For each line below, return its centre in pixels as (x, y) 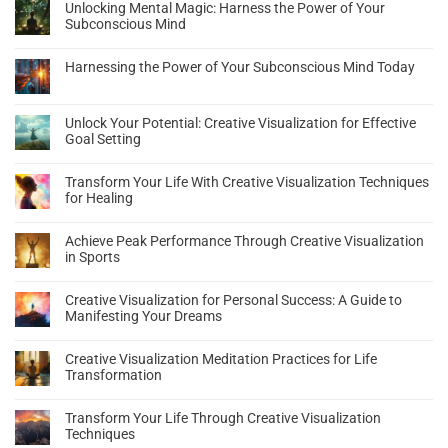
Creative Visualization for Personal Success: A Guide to (233, 299)
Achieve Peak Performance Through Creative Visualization (244, 240)
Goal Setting (103, 138)
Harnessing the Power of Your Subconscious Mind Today (240, 66)
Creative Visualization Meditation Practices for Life (221, 358)
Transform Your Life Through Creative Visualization (223, 417)
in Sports (92, 256)
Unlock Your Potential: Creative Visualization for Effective (240, 122)
